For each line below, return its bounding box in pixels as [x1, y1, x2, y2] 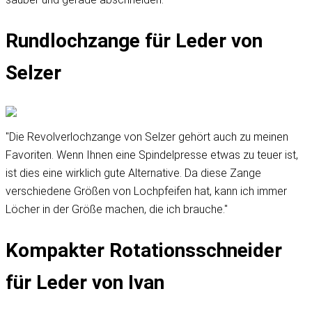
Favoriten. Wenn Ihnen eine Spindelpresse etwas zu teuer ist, [6, 148, 298, 162]
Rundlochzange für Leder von [6, 29, 263, 53]
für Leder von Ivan [6, 270, 164, 294]
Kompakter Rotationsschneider [6, 238, 282, 262]
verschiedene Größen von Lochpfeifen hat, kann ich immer [6, 184, 287, 198]
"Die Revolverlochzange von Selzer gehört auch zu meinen [6, 130, 288, 143]
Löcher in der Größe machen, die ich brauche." [6, 202, 228, 216]
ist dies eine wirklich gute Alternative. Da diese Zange [6, 166, 261, 180]
